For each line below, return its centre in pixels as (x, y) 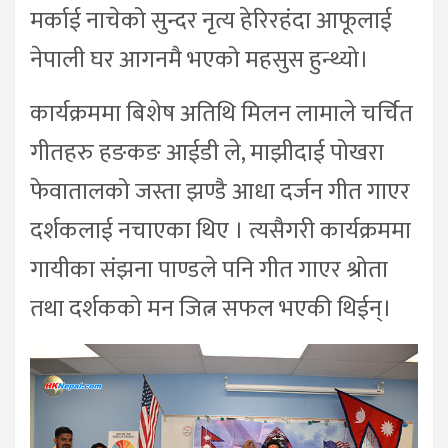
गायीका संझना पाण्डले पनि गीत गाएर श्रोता (209, 269)
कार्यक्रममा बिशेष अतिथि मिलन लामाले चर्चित (221, 113)
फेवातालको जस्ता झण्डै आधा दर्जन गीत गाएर (220, 191)
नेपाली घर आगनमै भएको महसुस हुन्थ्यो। (199, 59)
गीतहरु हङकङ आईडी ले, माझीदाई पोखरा (207, 152)
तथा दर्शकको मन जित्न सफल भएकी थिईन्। (211, 308)
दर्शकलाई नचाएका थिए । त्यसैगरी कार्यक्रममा (220, 230)
